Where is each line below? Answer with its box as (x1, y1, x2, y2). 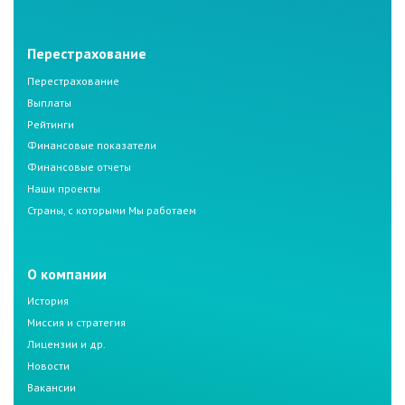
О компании (27, 264, 107, 283)
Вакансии (27, 380, 76, 394)
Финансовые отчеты (27, 160, 131, 174)
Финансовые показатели (27, 138, 156, 153)
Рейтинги (27, 117, 74, 131)
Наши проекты (27, 181, 100, 195)
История (27, 294, 69, 308)
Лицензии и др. (27, 336, 106, 351)
